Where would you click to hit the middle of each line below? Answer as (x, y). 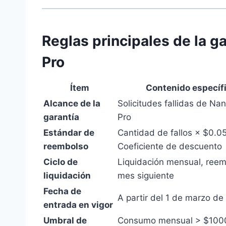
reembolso (66, 147)
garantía (61, 117)
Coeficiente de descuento (170, 147)
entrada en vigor (78, 205)
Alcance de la (72, 104)
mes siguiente (146, 176)
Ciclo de (61, 162)
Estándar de (69, 133)
